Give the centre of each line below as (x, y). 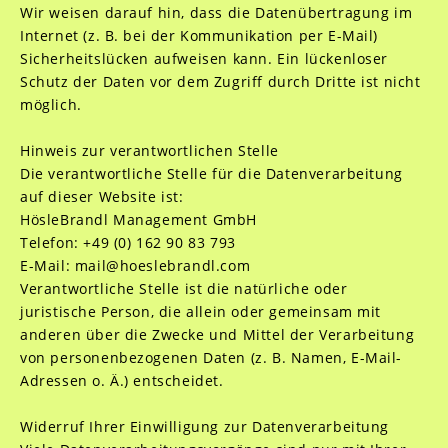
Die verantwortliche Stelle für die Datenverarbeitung (211, 173)
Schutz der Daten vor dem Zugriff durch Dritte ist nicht (220, 81)
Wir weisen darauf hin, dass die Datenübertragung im (216, 12)
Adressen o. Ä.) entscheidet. (121, 380)
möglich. (50, 104)
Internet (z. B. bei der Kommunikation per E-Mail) (199, 35)
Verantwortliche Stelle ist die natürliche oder (183, 288)
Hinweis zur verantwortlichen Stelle (149, 150)
